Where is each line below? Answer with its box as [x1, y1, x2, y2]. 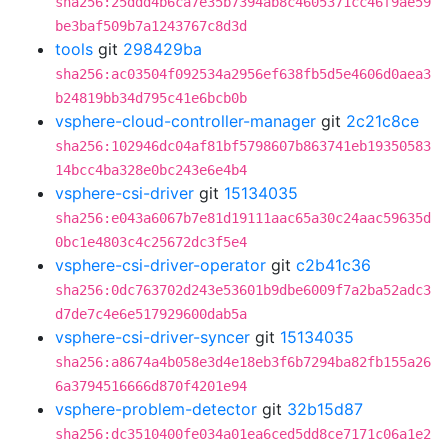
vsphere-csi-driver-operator [55, 255, 266, 275]
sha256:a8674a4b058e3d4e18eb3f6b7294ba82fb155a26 [55, 354, 431, 370]
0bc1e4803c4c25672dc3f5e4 [55, 234, 247, 250]
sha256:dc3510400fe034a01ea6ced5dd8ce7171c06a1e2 [55, 426, 431, 442]
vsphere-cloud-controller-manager [55, 111, 316, 131]
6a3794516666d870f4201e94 [55, 378, 247, 394]
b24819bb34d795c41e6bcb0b [55, 90, 247, 106]
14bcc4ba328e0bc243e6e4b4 [55, 162, 247, 178]
